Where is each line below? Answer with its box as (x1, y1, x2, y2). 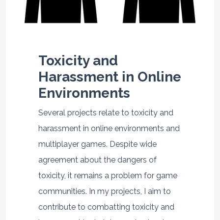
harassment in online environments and (38, 123, 180, 133)
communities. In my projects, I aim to (38, 186, 171, 196)
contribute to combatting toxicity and (38, 202, 174, 212)
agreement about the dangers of (38, 155, 157, 165)
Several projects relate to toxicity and (38, 108, 173, 117)
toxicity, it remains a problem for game (38, 170, 177, 180)
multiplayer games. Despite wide (38, 139, 157, 149)
